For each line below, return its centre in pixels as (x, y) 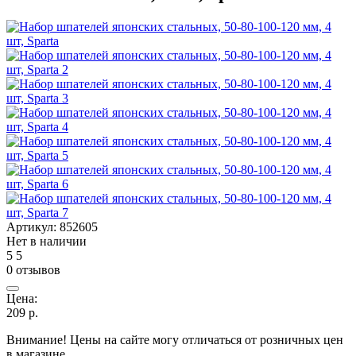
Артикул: (33, 226)
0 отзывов (33, 269)
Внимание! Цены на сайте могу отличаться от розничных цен (175, 339)
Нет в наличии (46, 241)
